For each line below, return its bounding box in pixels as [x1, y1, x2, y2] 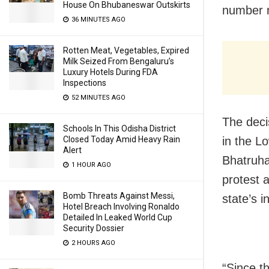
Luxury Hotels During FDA [63, 67, 158, 77]
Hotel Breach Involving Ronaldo [63, 202, 180, 211]
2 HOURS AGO [70, 239, 115, 247]
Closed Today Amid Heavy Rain [63, 134, 180, 144]
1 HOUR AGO [70, 161, 111, 169]
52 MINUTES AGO [70, 94, 125, 101]
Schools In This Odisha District [63, 124, 176, 133]
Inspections [63, 78, 106, 88]
